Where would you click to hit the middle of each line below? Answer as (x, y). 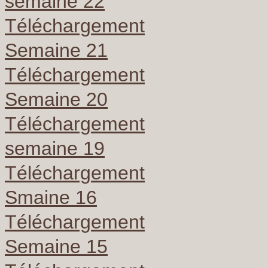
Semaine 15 (56, 247)
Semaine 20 (56, 100)
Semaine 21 (56, 51)
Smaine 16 (51, 198)
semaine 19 (55, 149)
